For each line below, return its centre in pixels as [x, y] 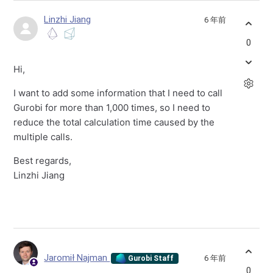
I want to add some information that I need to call [118, 93]
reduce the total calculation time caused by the [114, 122]
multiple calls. [43, 137]
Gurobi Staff [150, 258]
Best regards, [43, 161]
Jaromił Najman [77, 257]
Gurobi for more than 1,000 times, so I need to [112, 108]
